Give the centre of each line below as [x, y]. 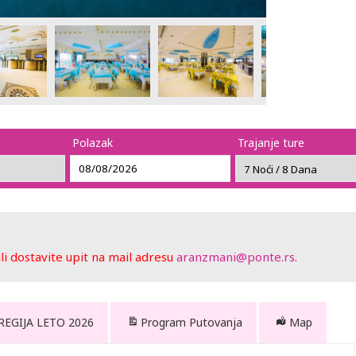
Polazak [93, 143]
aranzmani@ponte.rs [236, 257]
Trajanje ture [271, 143]
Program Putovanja [192, 322]
